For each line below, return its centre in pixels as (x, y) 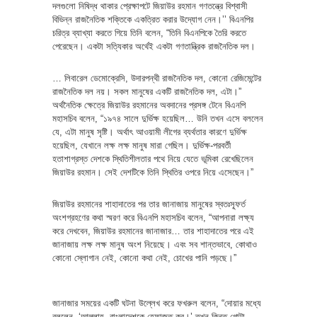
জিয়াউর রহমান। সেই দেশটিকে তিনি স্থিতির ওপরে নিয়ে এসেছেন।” (153, 172)
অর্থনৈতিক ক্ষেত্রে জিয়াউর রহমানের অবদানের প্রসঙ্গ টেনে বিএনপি (149, 105)
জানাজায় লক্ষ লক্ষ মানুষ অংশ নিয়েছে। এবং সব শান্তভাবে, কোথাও (155, 244)
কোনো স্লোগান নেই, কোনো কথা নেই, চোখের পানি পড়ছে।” (144, 258)
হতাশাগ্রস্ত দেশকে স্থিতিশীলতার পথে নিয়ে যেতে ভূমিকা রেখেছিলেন (153, 158)
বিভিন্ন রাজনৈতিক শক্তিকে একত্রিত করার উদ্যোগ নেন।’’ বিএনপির (153, 19)
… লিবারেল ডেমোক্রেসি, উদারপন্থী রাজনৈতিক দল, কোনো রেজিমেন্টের (157, 78)
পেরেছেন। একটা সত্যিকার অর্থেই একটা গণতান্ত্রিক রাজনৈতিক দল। (154, 46)
